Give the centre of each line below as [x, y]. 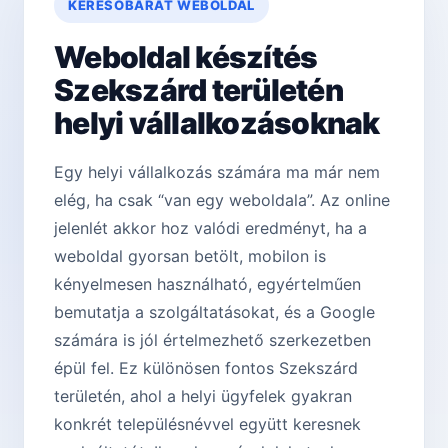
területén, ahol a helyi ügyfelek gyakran [203, 396]
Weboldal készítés [186, 57]
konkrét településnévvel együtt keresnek [207, 424]
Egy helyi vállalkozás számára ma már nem [217, 172]
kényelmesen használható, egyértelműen [207, 284]
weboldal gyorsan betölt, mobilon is [190, 256]
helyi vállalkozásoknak [217, 123]
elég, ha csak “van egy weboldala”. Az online [222, 200]
